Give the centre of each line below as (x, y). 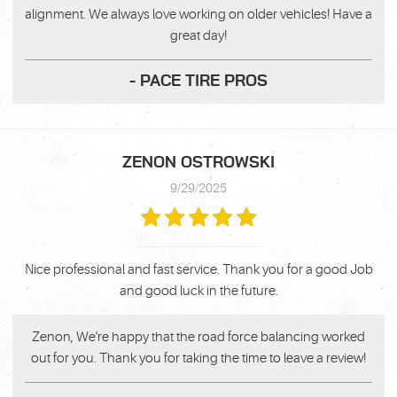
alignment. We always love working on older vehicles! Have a (198, 14)
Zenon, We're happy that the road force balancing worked (198, 337)
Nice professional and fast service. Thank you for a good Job (198, 269)
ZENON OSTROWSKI (198, 163)
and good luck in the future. (198, 291)
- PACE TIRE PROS (198, 81)
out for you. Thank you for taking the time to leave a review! (198, 358)
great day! (198, 35)
